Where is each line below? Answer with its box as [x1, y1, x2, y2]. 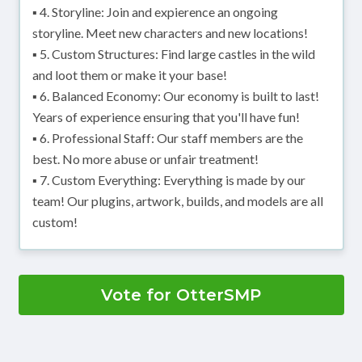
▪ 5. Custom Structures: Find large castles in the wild [32, 46, 315, 62]
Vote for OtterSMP [101, 285, 261, 305]
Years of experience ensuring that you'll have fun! [32, 109, 300, 125]
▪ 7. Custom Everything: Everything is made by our [32, 172, 305, 188]
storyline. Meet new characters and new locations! [32, 25, 308, 41]
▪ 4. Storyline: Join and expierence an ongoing [32, 4, 278, 20]
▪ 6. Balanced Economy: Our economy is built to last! [32, 88, 319, 104]
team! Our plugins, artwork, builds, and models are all [32, 193, 323, 209]
